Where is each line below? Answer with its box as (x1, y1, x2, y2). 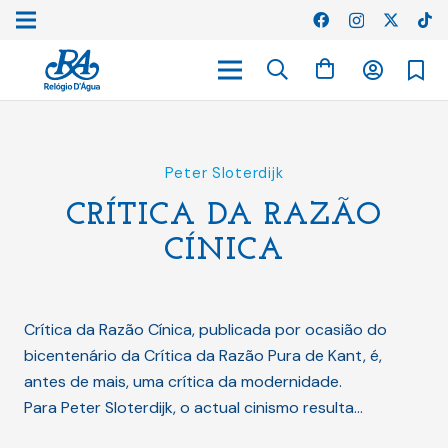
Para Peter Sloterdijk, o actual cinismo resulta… (24, 397, 363, 418)
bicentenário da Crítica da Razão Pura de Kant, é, (24, 345, 382, 366)
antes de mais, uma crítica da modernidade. (24, 371, 342, 392)
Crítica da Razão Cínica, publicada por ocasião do (24, 319, 387, 340)
